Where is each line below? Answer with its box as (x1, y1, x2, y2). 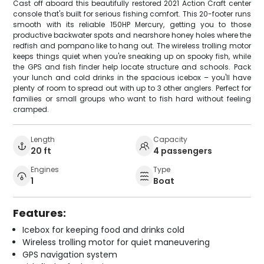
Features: (13, 206, 67, 221)
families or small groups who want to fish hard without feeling (13, 94, 251, 104)
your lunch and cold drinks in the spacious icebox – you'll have (13, 72, 251, 83)
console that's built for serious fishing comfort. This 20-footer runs (13, 9, 251, 19)
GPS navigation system (22, 249, 118, 261)
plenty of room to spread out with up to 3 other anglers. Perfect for (13, 83, 251, 94)
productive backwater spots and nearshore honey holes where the (13, 30, 251, 41)
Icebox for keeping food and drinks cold (22, 224, 185, 236)
